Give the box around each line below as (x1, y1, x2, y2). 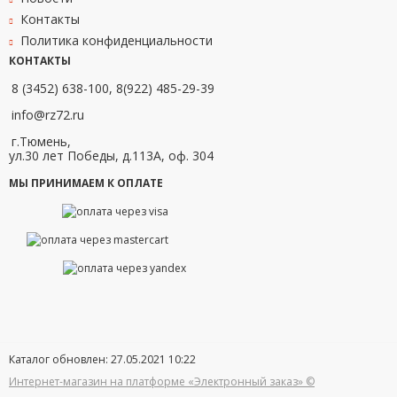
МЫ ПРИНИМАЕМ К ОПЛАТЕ (9, 175, 163, 191)
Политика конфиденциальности (20, 32, 213, 50)
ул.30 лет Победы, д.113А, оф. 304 (9, 147, 214, 165)
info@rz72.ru (12, 106, 84, 124)
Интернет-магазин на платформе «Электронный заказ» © (9, 374, 315, 390)
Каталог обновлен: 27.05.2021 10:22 (9, 352, 196, 368)
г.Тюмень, (12, 133, 71, 151)
